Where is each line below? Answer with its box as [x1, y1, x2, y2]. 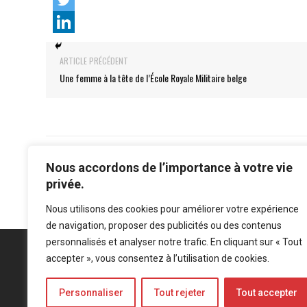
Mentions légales [32, 288, 106, 300]
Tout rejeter [153, 287, 206, 298]
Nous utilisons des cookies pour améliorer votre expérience [46, 204, 299, 214]
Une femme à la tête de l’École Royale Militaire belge [60, 70, 247, 85]
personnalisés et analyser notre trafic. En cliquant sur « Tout [46, 236, 302, 247]
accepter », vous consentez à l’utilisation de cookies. [46, 253, 269, 264]
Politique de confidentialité [113, 288, 228, 300]
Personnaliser [58, 287, 123, 298]
